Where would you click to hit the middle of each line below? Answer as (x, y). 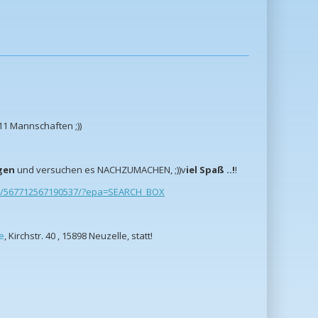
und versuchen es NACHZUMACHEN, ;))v (100, 170)
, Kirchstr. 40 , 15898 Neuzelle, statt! (78, 236)
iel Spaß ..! (210, 170)
